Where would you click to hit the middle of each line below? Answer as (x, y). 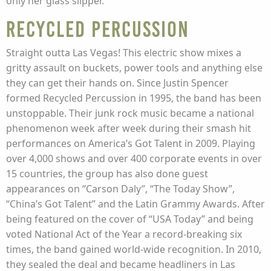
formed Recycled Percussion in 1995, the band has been (134, 98)
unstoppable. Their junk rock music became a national (130, 113)
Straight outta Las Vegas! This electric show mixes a (124, 53)
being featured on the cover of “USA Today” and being (130, 219)
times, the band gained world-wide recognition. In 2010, (134, 249)
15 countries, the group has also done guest (107, 174)
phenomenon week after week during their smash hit (129, 128)
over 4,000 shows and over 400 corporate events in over (134, 158)
